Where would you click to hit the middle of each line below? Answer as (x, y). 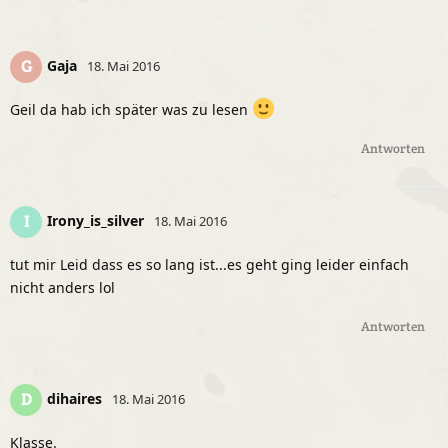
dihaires (74, 398)
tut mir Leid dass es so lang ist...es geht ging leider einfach (209, 264)
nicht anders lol (62, 287)
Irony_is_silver (95, 220)
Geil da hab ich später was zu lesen (131, 109)
